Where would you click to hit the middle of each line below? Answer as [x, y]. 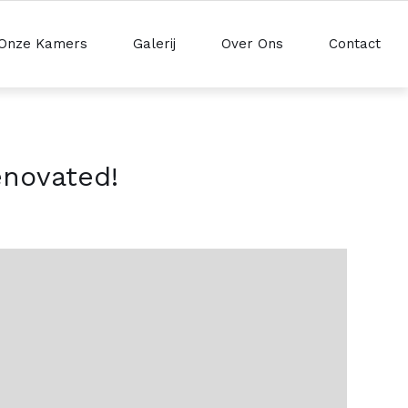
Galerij [154, 44]
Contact [355, 44]
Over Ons [252, 44]
